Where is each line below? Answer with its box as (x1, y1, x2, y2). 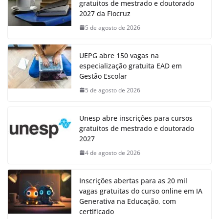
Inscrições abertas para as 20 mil (79, 175, 187, 185)
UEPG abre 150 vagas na (79, 50, 159, 60)
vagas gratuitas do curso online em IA (79, 186, 202, 196)
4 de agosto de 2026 (85, 148, 140, 157)
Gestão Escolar (79, 71, 127, 81)
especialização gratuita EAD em (79, 61, 182, 70)
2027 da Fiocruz (79, 8, 132, 18)
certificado (79, 206, 114, 216)
